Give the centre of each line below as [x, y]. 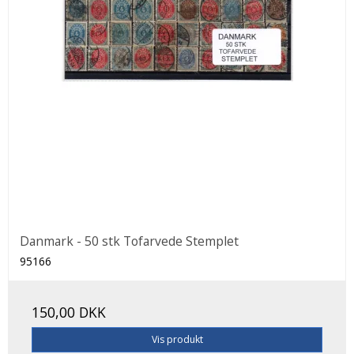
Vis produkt [177, 339]
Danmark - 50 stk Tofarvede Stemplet [129, 241]
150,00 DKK [69, 312]
